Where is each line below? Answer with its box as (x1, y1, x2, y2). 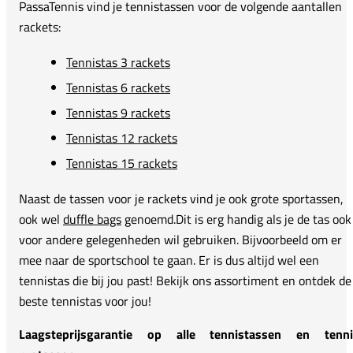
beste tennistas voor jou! (19, 291, 151, 310)
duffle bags (63, 209, 121, 229)
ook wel (19, 209, 63, 229)
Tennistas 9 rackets (66, 102, 170, 122)
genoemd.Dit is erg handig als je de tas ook (121, 209, 351, 229)
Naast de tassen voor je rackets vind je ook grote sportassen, (19, 188, 344, 208)
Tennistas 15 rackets (66, 153, 177, 173)
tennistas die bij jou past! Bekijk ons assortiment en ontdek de (19, 270, 351, 290)
